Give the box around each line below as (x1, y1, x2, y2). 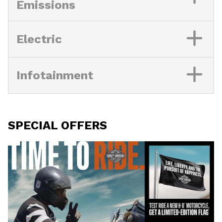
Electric (16, 32, 62, 46)
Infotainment (16, 68, 93, 82)
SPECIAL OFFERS (8, 118, 107, 132)
